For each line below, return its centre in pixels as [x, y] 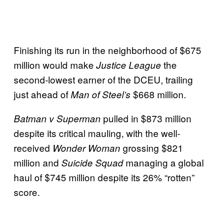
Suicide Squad [92, 162]
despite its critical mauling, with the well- [97, 133]
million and [38, 162]
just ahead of [42, 94]
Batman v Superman [57, 118]
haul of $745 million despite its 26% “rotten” [104, 177]
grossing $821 [152, 147]
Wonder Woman [86, 148]
